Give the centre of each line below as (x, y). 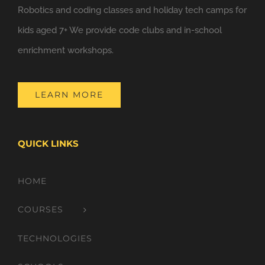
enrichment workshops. (66, 51)
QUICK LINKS (48, 144)
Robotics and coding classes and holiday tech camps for (132, 10)
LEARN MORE (69, 95)
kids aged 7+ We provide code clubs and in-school (120, 30)
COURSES (41, 210)
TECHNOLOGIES (55, 238)
